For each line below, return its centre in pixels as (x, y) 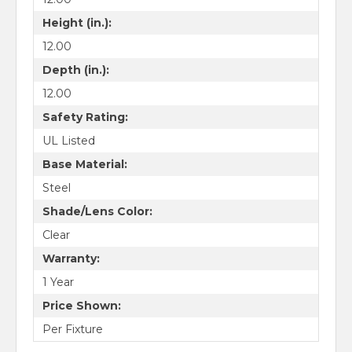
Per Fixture (72, 329)
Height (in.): (77, 22)
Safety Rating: (85, 117)
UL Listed (68, 140)
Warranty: (71, 258)
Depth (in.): (75, 70)
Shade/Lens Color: (97, 211)
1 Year (58, 282)
